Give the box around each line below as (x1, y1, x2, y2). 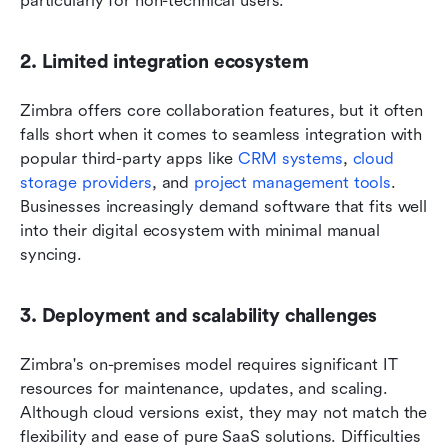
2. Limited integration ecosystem (20, 50, 309, 73)
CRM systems (238, 148, 343, 168)
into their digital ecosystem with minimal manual (20, 220, 380, 240)
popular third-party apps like (20, 148, 239, 168)
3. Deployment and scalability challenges (20, 304, 378, 327)
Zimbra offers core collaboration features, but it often (20, 100, 423, 120)
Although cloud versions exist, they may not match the (20, 402, 428, 422)
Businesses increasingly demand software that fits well (20, 196, 428, 216)
